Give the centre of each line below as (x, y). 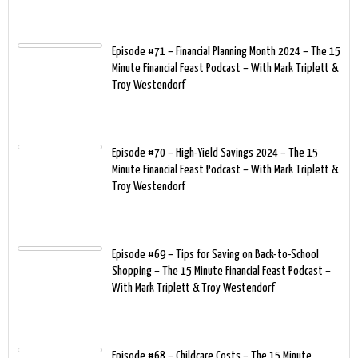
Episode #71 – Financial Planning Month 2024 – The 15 (226, 51)
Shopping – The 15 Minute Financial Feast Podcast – (221, 271)
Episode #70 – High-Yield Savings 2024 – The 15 (215, 153)
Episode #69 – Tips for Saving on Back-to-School (215, 254)
